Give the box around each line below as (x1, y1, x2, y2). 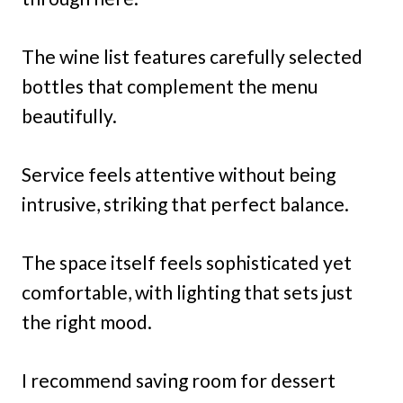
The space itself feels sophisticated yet (22, 250, 352, 273)
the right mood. (22, 309, 152, 333)
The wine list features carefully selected (22, 44, 363, 67)
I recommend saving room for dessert (22, 368, 336, 391)
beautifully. (22, 103, 117, 127)
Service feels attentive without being (22, 162, 336, 185)
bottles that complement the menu (22, 74, 318, 97)
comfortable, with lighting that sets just (22, 280, 353, 303)
